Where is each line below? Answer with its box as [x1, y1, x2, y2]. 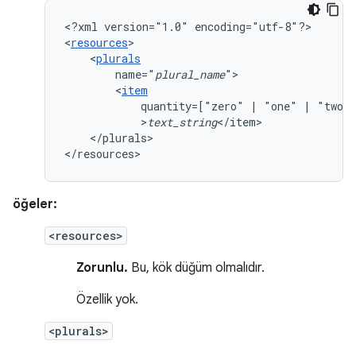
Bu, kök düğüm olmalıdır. [128, 260, 265, 276]
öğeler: [13, 196, 57, 212]
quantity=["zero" [141, 99, 244, 114]
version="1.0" [104, 19, 188, 34]
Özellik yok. [76, 292, 138, 308]
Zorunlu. [76, 260, 128, 276]
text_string [147, 114, 217, 130]
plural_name [155, 67, 225, 82]
